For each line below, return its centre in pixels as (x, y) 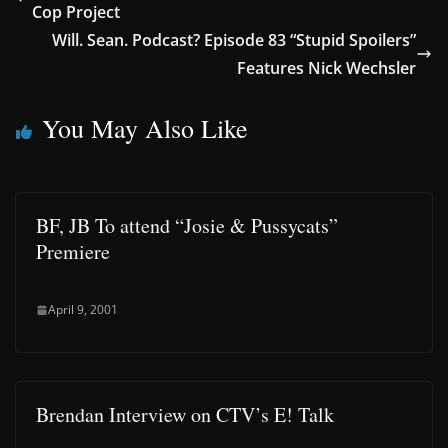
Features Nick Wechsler (326, 68)
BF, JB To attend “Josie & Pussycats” (187, 225)
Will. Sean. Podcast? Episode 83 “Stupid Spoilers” (234, 40)
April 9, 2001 (83, 309)
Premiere (73, 251)
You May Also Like (145, 128)
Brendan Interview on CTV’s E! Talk (185, 414)
